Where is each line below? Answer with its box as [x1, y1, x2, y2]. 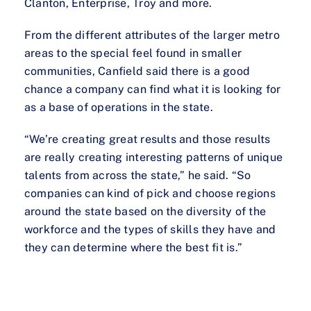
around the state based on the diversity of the [24, 205, 267, 219]
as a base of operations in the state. [24, 101, 213, 115]
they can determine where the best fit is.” [24, 241, 243, 255]
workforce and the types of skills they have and [24, 223, 276, 237]
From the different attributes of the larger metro [24, 28, 280, 42]
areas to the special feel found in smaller [24, 47, 242, 60]
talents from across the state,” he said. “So [24, 169, 251, 183]
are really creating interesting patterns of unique [24, 151, 283, 165]
